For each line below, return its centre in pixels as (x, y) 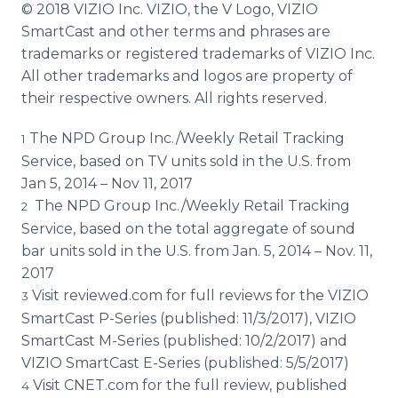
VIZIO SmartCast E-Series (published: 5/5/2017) (185, 363)
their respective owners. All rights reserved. (174, 98)
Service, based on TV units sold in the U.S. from (186, 161)
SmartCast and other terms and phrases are (176, 32)
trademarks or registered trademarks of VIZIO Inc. (198, 54)
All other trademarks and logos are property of (187, 76)
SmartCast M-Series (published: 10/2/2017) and (184, 341)
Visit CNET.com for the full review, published (188, 385)
